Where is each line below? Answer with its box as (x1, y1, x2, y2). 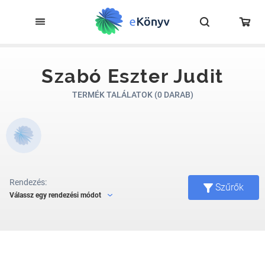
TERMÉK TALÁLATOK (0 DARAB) (72, 90, 193, 99)
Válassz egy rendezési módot (9, 190, 101, 199)
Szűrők (215, 182, 244, 193)
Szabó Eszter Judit (41, 65, 224, 87)
